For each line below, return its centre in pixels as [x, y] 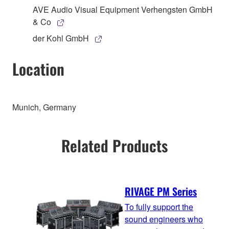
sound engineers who [164, 219]
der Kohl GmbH [61, 38]
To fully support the [159, 207]
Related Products [114, 146]
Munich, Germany [44, 107]
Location [38, 68]
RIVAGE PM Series [161, 191]
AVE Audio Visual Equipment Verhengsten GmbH [123, 9]
